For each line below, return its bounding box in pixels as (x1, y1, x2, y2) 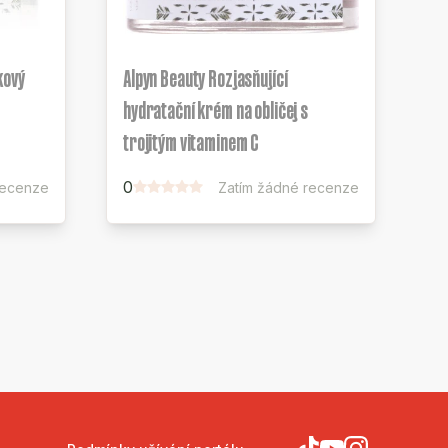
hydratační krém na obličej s (123, 98, 308, 123)
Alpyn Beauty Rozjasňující (123, 66, 288, 91)
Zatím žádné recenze (218, 179, 359, 196)
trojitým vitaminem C (123, 130, 260, 155)
